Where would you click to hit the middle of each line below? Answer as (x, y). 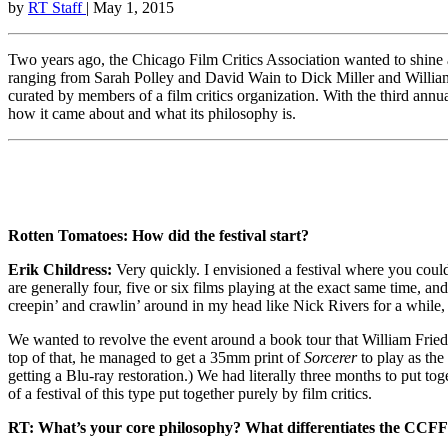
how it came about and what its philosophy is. (152, 113)
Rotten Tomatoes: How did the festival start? (158, 235)
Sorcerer (330, 357)
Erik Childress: (60, 269)
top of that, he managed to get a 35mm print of (156, 357)
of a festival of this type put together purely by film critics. (190, 393)
